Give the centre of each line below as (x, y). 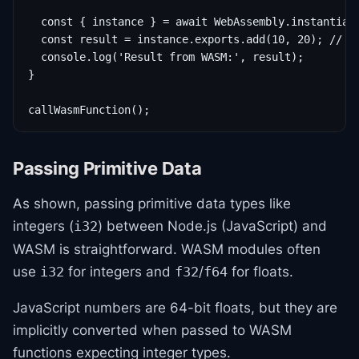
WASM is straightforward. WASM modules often (167, 249)
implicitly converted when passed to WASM (152, 330)
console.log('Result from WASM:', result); (166, 57)
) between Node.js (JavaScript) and (212, 226)
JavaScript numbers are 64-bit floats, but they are (175, 308)
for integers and (119, 272)
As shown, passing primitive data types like (152, 204)
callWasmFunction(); (89, 110)
